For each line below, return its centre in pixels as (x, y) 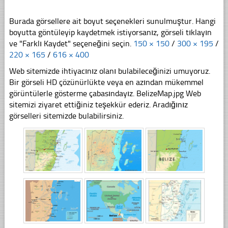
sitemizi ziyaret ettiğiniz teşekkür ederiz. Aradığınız (98, 105)
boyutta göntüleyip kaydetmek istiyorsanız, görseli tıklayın (110, 33)
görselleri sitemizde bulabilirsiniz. (66, 116)
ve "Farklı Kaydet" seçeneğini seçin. (71, 44)
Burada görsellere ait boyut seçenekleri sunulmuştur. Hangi (112, 21)
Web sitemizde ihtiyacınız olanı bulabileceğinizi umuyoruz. (109, 71)
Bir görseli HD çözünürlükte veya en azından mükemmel (106, 82)
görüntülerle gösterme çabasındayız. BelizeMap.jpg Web (105, 94)
